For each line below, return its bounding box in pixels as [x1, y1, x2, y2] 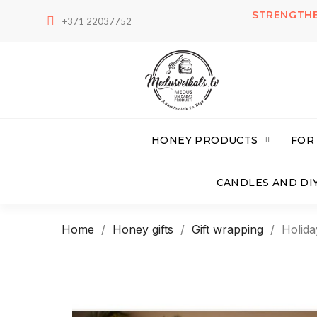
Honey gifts [113, 222, 173, 237]
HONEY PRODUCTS [151, 134, 258, 147]
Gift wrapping [192, 222, 263, 237]
